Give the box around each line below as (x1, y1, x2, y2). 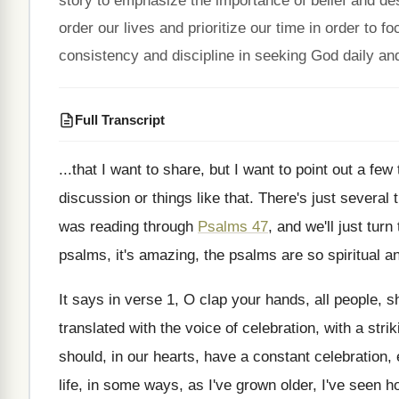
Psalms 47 (198, 218, 268, 235)
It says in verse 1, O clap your (59, 291, 261, 308)
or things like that (134, 190, 249, 207)
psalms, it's (59, 247, 134, 264)
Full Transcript (75, 112, 165, 127)
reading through (90, 218, 198, 235)
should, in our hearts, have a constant (59, 348, 310, 365)
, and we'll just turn (268, 218, 393, 235)
